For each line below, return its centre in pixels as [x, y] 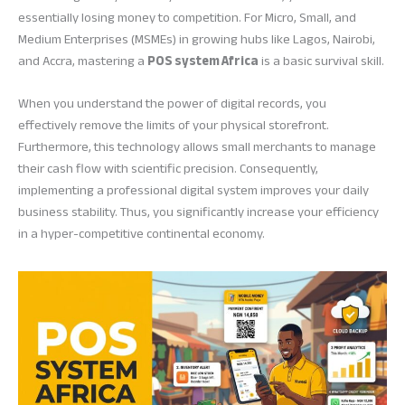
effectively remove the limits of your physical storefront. [174, 125]
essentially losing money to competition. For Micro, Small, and [187, 17]
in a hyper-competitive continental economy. [141, 233]
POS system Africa [203, 61]
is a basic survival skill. [321, 61]
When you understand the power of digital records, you [172, 103]
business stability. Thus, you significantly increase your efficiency [198, 212]
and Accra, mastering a [83, 61]
